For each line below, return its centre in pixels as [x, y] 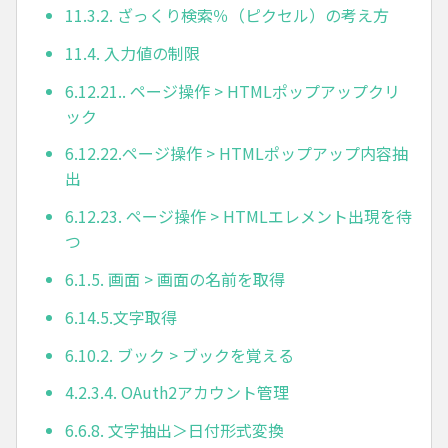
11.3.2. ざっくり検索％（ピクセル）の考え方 [227, 15]
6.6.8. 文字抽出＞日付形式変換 [174, 430]
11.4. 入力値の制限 [132, 52]
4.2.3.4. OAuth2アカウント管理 [177, 392]
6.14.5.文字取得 [121, 316]
